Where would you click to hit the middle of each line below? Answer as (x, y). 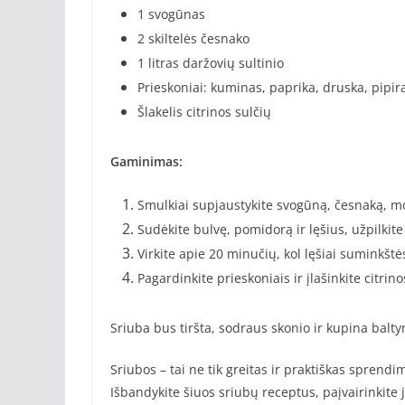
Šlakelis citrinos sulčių (204, 112)
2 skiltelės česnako (193, 39)
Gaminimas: (146, 162)
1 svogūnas (171, 14)
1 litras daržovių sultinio (211, 63)
